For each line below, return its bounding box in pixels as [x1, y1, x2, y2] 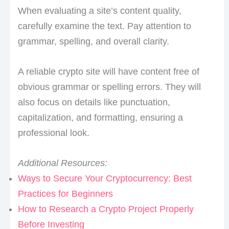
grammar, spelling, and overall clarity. [17, 36, 169, 47]
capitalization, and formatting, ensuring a [17, 112, 183, 123]
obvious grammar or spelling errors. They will [17, 82, 201, 93]
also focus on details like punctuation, [17, 97, 170, 108]
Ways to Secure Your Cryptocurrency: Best [17, 173, 192, 184]
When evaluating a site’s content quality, [17, 6, 181, 16]
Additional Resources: [17, 157, 107, 168]
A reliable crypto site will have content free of [17, 66, 199, 77]
